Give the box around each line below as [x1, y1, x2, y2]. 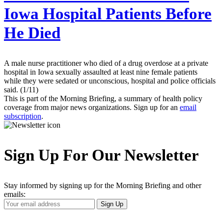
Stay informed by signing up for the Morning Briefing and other [4, 181, 201, 190]
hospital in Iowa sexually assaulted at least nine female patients [4, 68, 197, 77]
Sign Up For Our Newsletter [4, 146, 199, 164]
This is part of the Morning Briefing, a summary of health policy [4, 94, 202, 103]
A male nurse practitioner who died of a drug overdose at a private [4, 59, 208, 68]
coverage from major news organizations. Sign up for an [4, 103, 180, 112]
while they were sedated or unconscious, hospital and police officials [4, 77, 216, 85]
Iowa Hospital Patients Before [4, 5, 212, 23]
